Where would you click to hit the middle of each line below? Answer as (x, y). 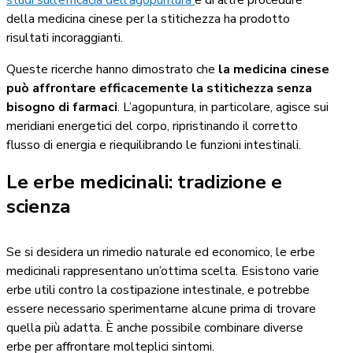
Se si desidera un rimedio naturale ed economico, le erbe (161, 252)
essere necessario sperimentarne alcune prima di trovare (161, 308)
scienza (38, 206)
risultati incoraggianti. (65, 37)
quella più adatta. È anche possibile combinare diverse (155, 327)
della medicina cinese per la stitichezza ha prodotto (148, 19)
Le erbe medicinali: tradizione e (144, 182)
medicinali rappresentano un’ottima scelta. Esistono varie (163, 271)
